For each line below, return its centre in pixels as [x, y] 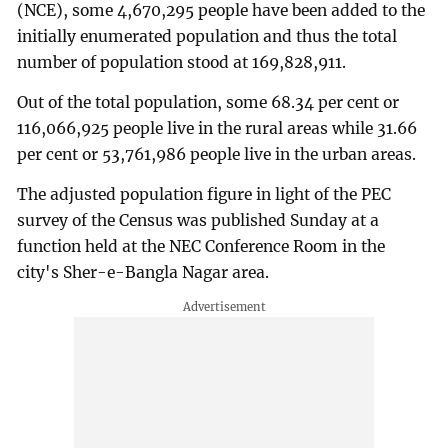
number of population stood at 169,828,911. [182, 63]
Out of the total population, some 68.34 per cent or [208, 103]
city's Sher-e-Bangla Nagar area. [143, 273]
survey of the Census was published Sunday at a [198, 221]
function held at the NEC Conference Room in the [201, 247]
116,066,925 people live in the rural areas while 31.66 [217, 129]
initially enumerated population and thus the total [207, 37]
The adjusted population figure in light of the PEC [204, 195]
